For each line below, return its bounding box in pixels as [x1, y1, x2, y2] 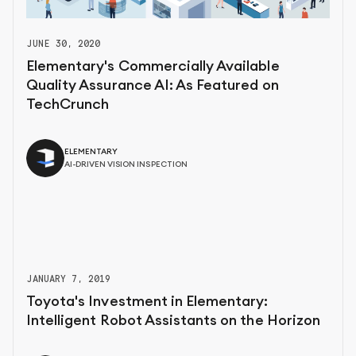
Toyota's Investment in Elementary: [26, 294, 269, 309]
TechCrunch [26, 97, 110, 112]
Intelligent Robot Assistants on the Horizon [26, 313, 320, 328]
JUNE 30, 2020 [26, 37, 101, 50]
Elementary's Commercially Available [26, 59, 280, 74]
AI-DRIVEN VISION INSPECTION [64, 161, 188, 169]
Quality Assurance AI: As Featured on [26, 78, 279, 93]
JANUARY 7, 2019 [26, 273, 111, 285]
